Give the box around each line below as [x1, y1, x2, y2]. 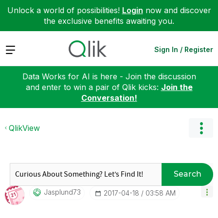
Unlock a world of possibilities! [7, 5, 122, 15]
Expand [5, 44, 33, 54]
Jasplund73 [44, 187, 81, 196]
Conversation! [81, 92, 137, 103]
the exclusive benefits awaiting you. [44, 16, 174, 26]
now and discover [143, 5, 211, 15]
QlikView [9, 123, 40, 133]
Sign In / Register [154, 45, 213, 54]
